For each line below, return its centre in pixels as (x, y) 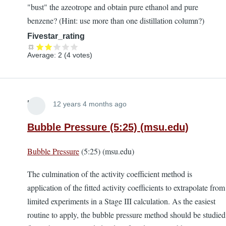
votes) (81, 55)
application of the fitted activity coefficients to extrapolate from (126, 188)
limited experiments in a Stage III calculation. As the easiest (121, 201)
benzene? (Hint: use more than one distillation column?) (116, 21)
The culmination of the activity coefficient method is (110, 174)
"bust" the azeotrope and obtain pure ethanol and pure (113, 7)
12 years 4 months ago (90, 104)
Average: (43, 55)
